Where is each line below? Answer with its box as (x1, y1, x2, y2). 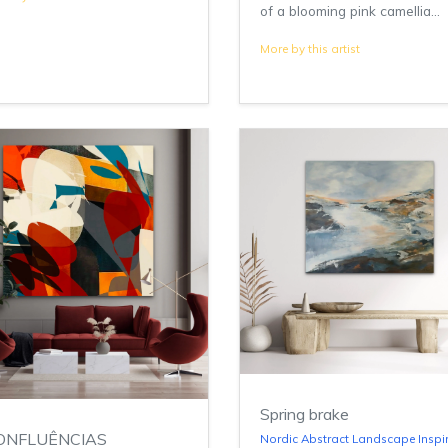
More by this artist (260, 41, 360, 57)
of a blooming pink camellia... (260, 2, 440, 20)
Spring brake (260, 404, 349, 425)
